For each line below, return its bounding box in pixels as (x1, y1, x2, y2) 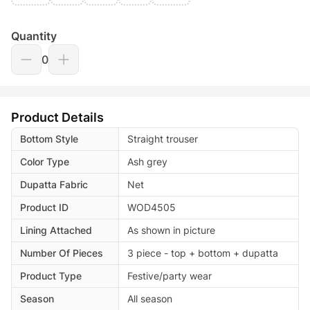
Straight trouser (127, 132, 198, 145)
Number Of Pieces (20, 246, 103, 259)
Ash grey (127, 155, 167, 167)
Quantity (11, 28, 57, 43)
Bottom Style (20, 132, 78, 145)
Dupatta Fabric (20, 178, 88, 190)
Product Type (20, 269, 82, 282)
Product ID (20, 201, 69, 213)
